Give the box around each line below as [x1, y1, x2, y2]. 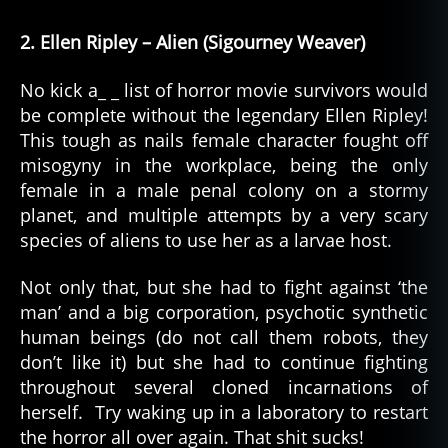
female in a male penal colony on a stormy [20, 177, 428, 202]
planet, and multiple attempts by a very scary [20, 202, 428, 227]
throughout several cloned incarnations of [20, 375, 428, 400]
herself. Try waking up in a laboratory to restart [20, 400, 428, 425]
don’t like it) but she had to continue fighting [20, 350, 428, 375]
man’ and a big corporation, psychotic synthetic [20, 300, 428, 325]
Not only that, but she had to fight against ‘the [20, 275, 428, 300]
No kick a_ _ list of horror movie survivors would [20, 77, 428, 102]
